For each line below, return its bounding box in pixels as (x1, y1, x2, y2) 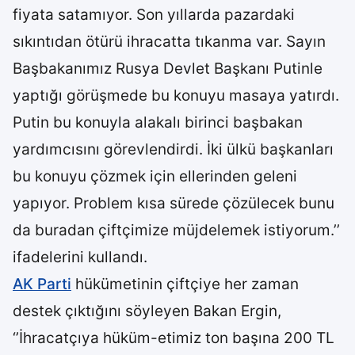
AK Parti (13, 275, 71, 293)
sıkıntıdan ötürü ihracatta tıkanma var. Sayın (13, 32, 326, 51)
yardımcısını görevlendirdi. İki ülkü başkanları (13, 140, 334, 158)
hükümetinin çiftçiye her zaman (71, 275, 299, 293)
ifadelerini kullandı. (13, 248, 147, 266)
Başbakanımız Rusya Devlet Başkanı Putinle (13, 59, 323, 78)
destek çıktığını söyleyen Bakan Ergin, (13, 302, 281, 320)
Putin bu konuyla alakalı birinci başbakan (13, 113, 303, 132)
